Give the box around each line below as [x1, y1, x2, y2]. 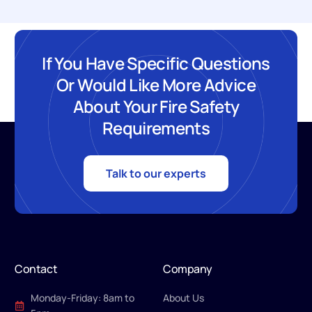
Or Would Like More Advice [56, 73, 256, 96]
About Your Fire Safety [72, 95, 240, 118]
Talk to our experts [106, 166, 206, 181]
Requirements [102, 116, 210, 139]
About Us [163, 291, 204, 304]
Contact [15, 261, 58, 276]
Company [163, 261, 212, 276]
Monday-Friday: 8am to [30, 291, 134, 304]
